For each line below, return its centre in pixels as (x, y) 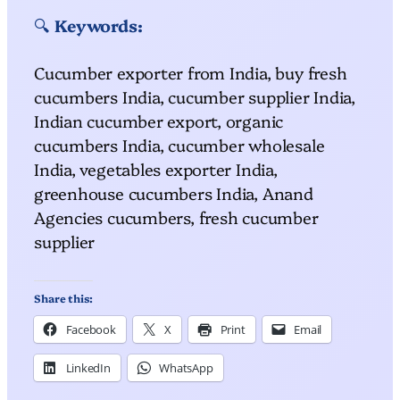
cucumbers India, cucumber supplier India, (195, 96)
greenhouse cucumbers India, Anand (174, 192)
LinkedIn (88, 367)
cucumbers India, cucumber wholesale (179, 144)
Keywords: (98, 25)
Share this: (63, 297)
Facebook (91, 329)
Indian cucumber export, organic (159, 120)
